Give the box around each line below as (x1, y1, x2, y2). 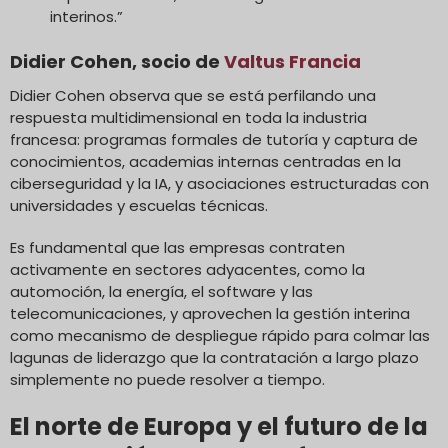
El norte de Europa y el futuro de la (10, 409, 428, 443)
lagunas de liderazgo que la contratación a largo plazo (10, 346, 419, 368)
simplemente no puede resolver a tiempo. (10, 368, 325, 390)
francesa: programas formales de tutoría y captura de (10, 128, 418, 150)
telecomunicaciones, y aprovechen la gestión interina (10, 302, 410, 324)
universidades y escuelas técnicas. (10, 194, 268, 216)
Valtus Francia (224, 48, 361, 74)
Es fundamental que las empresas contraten (10, 236, 345, 258)
